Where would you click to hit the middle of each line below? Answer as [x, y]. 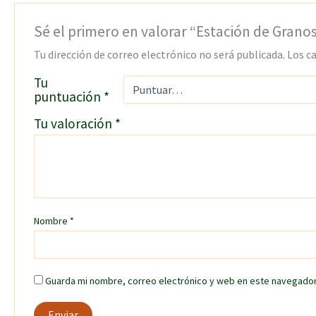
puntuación [68, 97]
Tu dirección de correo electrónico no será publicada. [159, 55]
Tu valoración [74, 124]
